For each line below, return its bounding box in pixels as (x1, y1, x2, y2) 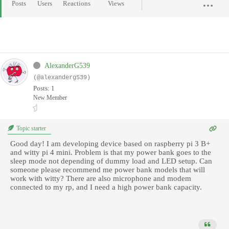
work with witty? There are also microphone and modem (10, 174, 191, 183)
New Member (33, 94, 67, 102)
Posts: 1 (33, 84, 55, 93)
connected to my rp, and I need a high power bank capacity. (10, 183, 204, 192)
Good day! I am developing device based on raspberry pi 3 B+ (10, 140, 210, 148)
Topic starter (15, 125, 46, 132)
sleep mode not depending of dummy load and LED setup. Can (10, 157, 212, 166)
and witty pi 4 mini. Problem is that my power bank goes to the (10, 148, 211, 157)
